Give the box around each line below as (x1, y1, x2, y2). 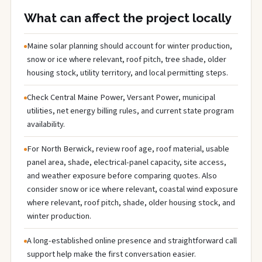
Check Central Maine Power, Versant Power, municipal (27, 91, 215, 104)
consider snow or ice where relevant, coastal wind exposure (27, 182, 238, 195)
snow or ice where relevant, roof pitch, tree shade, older (27, 53, 226, 65)
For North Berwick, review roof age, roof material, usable (27, 142, 229, 155)
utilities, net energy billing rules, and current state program (27, 104, 234, 117)
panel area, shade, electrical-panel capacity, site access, (27, 156, 226, 168)
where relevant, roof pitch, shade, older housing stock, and (27, 196, 235, 209)
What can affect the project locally (24, 10, 232, 25)
